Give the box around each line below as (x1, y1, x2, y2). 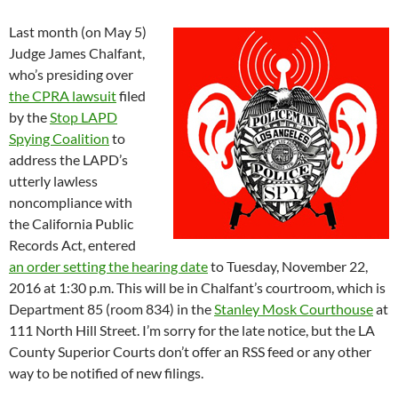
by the (9, 107, 50, 125)
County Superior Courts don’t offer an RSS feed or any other (9, 342, 371, 360)
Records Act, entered (9, 235, 136, 253)
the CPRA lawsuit (9, 86, 116, 104)
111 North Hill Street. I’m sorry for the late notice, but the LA (9, 321, 375, 338)
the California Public (9, 214, 133, 232)
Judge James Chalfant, (9, 44, 145, 61)
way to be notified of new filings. (9, 363, 203, 381)
